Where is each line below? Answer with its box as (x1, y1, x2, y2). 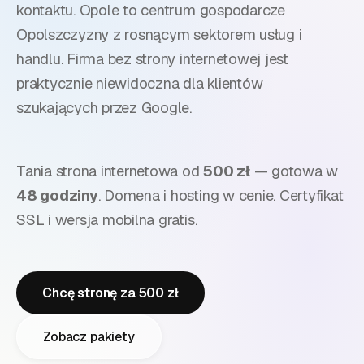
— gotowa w (249, 162, 339, 181)
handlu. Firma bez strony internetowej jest (16, 50, 288, 69)
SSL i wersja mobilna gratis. (16, 210, 197, 230)
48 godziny (16, 186, 98, 206)
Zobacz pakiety (43, 327, 135, 345)
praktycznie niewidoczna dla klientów (16, 74, 263, 93)
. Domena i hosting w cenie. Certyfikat (97, 186, 344, 206)
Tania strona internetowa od (16, 162, 204, 181)
